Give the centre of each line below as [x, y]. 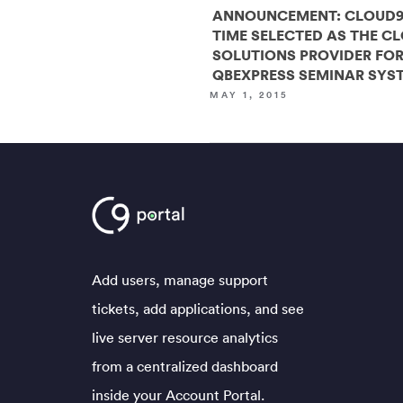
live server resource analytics [185, 338]
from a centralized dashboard [185, 367]
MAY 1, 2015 [250, 94]
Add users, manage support [180, 280]
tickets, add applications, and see [198, 309]
